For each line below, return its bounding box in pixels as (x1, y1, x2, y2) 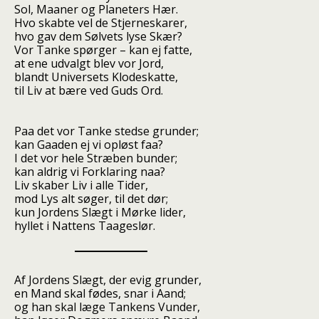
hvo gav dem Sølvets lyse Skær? (14, 28, 182, 44)
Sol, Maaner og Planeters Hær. (14, 1, 178, 17)
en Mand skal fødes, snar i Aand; (14, 286, 186, 301)
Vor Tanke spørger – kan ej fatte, (14, 42, 192, 58)
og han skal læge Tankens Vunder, (14, 299, 200, 315)
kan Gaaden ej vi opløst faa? (14, 137, 163, 152)
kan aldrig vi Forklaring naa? (14, 164, 165, 179)
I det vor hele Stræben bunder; (14, 150, 177, 166)
